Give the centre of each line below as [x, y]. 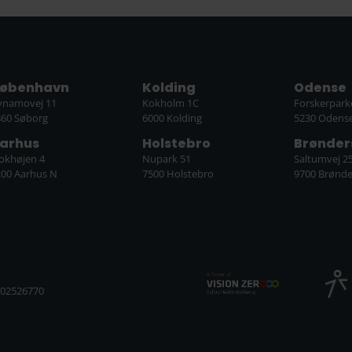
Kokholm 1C [170, 103]
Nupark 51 [166, 159]
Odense [321, 87]
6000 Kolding [172, 117]
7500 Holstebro [178, 174]
